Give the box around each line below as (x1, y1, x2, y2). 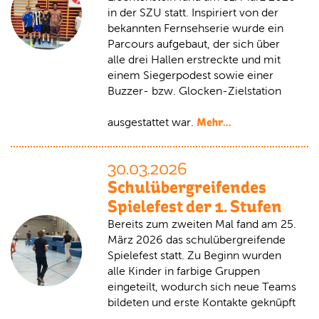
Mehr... (197, 115, 231, 129)
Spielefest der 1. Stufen (108, 197, 282, 216)
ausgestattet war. (108, 116, 197, 128)
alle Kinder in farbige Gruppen (108, 265, 260, 277)
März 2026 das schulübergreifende (108, 234, 286, 246)
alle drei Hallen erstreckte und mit (108, 53, 281, 66)
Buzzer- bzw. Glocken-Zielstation (108, 85, 281, 97)
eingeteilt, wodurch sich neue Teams (108, 281, 296, 293)
